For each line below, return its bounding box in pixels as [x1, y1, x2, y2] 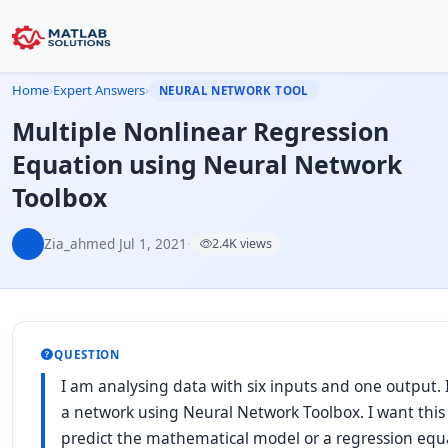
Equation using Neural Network [12, 147, 402, 181]
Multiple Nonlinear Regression [12, 114, 389, 148]
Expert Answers [53, 81, 145, 99]
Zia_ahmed [44, 234, 115, 253]
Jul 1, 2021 [119, 234, 187, 253]
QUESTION [53, 347, 121, 362]
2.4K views [212, 235, 272, 252]
